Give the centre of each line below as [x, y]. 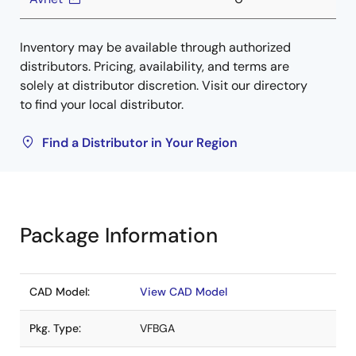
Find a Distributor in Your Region [140, 143]
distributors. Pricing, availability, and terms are [155, 66]
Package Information [119, 235]
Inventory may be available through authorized [155, 47]
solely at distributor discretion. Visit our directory [164, 85]
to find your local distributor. [102, 104]
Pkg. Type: [55, 328]
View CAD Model [184, 292]
